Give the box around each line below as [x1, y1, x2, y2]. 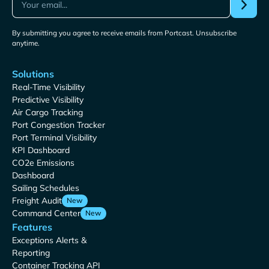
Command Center [12, 208, 80, 219]
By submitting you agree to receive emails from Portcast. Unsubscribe [12, 28, 237, 38]
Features [12, 221, 52, 234]
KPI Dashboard [12, 145, 70, 156]
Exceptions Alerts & [12, 235, 86, 246]
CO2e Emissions [12, 157, 74, 169]
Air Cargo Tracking [12, 107, 83, 118]
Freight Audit [12, 195, 62, 207]
